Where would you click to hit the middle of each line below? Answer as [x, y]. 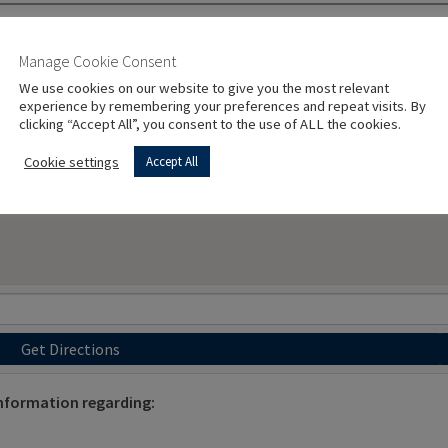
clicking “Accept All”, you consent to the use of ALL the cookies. [210, 124]
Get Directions [70, 348]
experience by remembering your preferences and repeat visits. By [222, 106]
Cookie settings [71, 161]
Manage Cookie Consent [97, 61]
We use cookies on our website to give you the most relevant [204, 88]
